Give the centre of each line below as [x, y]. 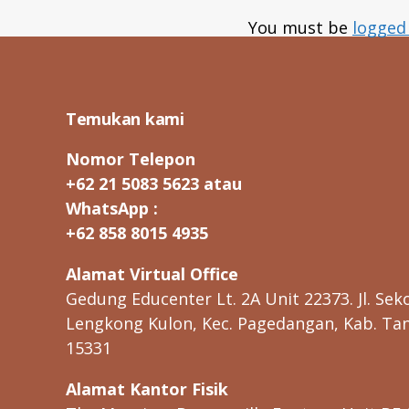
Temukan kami [125, 118]
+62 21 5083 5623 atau [154, 183]
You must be [300, 27]
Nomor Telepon [131, 158]
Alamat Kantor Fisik [147, 388]
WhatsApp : [112, 208]
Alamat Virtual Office [152, 273]
